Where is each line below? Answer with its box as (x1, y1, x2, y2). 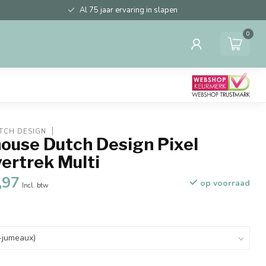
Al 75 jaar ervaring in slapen (79, 5, 178, 15)
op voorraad (197, 178, 250, 189)
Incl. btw (22, 181, 49, 190)
